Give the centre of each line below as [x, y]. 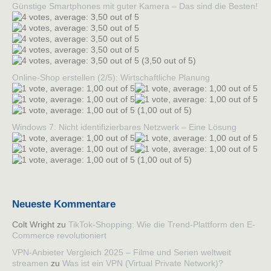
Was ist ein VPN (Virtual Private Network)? [143, 263]
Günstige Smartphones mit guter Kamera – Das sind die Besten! [135, 6]
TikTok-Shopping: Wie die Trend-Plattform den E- [162, 225]
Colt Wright [33, 225]
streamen [30, 263]
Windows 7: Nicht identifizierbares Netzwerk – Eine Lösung [124, 127]
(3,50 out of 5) [168, 61]
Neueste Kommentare [64, 204]
